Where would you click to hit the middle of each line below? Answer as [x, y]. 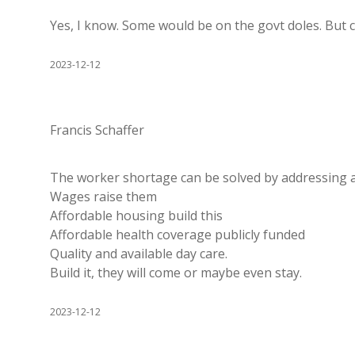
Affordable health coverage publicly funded [177, 235]
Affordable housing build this [136, 216]
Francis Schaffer [97, 130]
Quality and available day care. [139, 254]
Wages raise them [103, 197]
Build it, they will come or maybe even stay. [176, 273]
